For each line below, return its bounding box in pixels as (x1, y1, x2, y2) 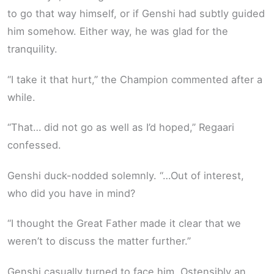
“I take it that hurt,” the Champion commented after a (7, 73, 262, 86)
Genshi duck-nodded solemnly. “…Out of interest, (7, 169, 244, 182)
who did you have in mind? (7, 187, 135, 199)
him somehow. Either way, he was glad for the (7, 25, 228, 38)
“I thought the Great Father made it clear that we (7, 217, 241, 230)
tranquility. (7, 43, 57, 56)
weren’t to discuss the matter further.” (7, 235, 191, 248)
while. (7, 91, 35, 103)
